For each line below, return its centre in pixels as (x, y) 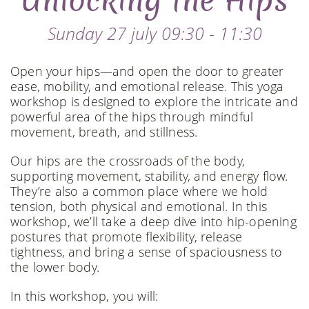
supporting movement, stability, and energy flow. (149, 176)
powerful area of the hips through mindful (132, 117)
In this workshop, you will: (84, 296)
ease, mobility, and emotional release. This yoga (147, 86)
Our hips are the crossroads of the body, (128, 161)
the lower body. (55, 267)
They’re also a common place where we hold (139, 191)
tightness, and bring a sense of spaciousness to (147, 252)
